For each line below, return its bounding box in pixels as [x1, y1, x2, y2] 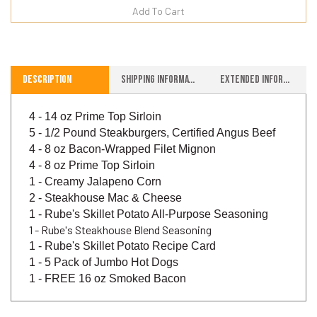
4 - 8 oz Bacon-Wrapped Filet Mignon [29, 127, 216, 139]
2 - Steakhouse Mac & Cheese [29, 175, 182, 188]
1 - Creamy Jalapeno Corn [29, 159, 161, 172]
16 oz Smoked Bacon [79, 256, 186, 269]
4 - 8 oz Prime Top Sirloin [29, 143, 155, 156]
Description [23, 57, 71, 71]
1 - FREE [29, 256, 79, 269]
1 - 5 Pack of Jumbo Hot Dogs [29, 240, 178, 253]
